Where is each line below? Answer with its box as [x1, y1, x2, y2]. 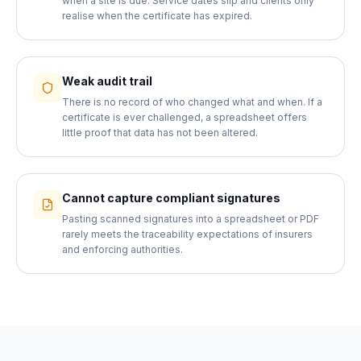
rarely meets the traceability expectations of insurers [62, 228, 313, 240]
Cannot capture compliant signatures [62, 191, 280, 205]
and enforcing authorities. [62, 243, 183, 255]
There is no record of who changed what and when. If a [62, 96, 322, 108]
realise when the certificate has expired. [62, 10, 252, 22]
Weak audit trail [62, 74, 152, 88]
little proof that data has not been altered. [62, 127, 258, 139]
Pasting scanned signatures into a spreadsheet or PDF [62, 213, 319, 225]
